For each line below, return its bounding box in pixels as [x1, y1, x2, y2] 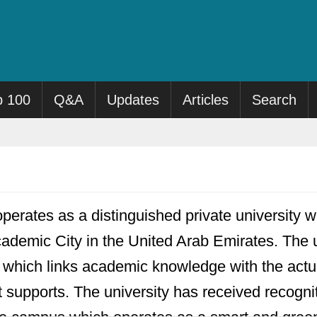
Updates [107, 92, 160, 108]
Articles [183, 92, 229, 108]
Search [252, 92, 297, 108]
